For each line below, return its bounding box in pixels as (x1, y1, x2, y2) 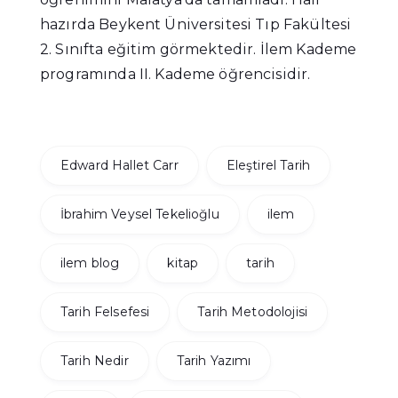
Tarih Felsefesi (60, 304, 150, 321)
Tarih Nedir (60, 353, 129, 370)
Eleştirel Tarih (226, 157, 310, 174)
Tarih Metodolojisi (197, 304, 307, 321)
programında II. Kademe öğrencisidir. (40, 66, 311, 84)
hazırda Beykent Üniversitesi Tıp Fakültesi (40, 16, 352, 34)
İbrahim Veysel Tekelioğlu (60, 206, 219, 223)
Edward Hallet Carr (60, 157, 179, 174)
